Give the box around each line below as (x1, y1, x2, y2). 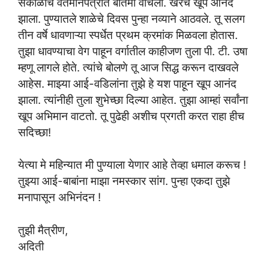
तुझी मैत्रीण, (18, 223, 68, 237)
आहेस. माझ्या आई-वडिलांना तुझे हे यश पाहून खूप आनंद (18, 76, 237, 90)
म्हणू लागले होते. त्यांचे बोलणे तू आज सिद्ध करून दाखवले (18, 60, 238, 74)
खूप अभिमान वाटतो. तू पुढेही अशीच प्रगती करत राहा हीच (18, 109, 244, 122)
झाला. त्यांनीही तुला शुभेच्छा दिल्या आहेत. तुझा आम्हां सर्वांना (18, 92, 248, 106)
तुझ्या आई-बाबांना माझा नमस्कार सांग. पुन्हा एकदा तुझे (18, 174, 230, 188)
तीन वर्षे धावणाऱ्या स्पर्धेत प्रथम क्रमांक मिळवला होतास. (18, 28, 238, 41)
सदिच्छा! (18, 125, 51, 139)
